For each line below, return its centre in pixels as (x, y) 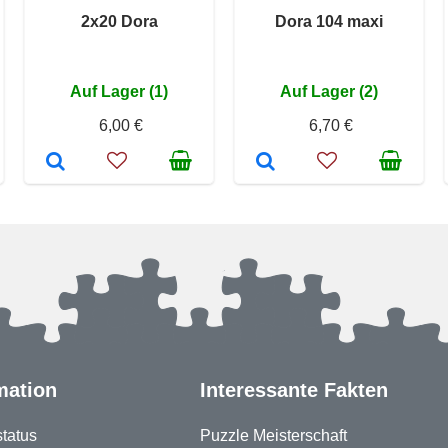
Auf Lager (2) (329, 91)
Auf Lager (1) (119, 91)
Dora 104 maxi (329, 21)
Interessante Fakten (293, 390)
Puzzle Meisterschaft (273, 435)
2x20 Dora (119, 21)
